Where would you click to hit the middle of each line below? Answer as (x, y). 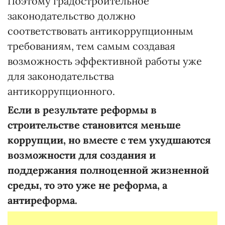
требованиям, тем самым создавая (91, 46)
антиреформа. (42, 200)
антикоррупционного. (61, 91)
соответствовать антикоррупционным (100, 31)
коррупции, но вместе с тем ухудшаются (109, 140)
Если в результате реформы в (82, 109)
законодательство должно (72, 16)
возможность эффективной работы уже (105, 61)
